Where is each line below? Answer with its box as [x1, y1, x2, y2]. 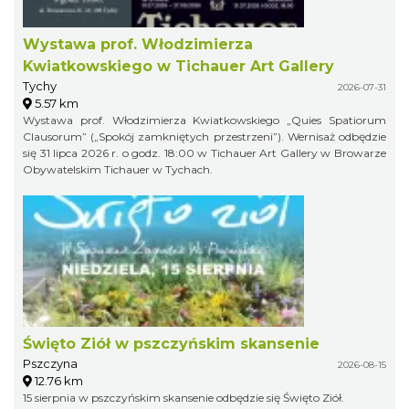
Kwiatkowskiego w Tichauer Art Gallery [23, 57, 334, 75]
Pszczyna [23, 355, 78, 371]
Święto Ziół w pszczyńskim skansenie [23, 334, 320, 352]
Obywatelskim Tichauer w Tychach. [23, 162, 213, 176]
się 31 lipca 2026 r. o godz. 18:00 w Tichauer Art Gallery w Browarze [23, 145, 386, 160]
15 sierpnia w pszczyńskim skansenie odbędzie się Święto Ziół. [23, 390, 344, 404]
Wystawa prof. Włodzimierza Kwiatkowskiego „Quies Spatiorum [23, 112, 386, 127]
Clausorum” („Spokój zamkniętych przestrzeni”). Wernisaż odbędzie [23, 129, 386, 143]
